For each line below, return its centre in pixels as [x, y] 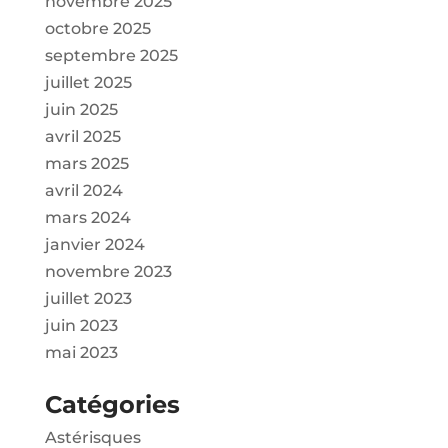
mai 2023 [81, 353]
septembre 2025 [111, 56]
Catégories [112, 405]
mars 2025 [86, 164]
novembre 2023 [108, 272]
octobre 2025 [97, 29]
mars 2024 [87, 218]
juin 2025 [81, 110]
